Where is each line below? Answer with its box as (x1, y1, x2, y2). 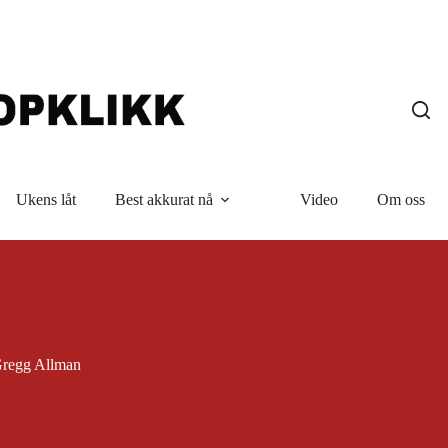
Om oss (376, 191, 425, 208)
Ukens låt (15, 191, 76, 208)
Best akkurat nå (114, 191, 213, 208)
